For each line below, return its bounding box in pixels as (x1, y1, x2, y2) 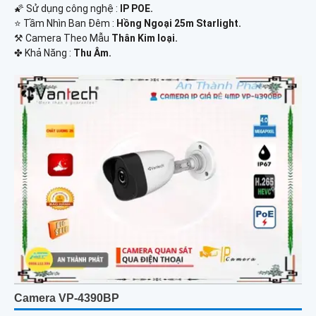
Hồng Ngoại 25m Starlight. (116, 18, 241, 30)
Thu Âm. (73, 47, 111, 59)
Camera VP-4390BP (14, 292, 119, 305)
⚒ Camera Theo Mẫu (14, 32, 111, 44)
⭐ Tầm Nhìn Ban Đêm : (14, 18, 116, 30)
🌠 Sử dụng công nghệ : (14, 3, 120, 15)
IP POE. (120, 3, 153, 15)
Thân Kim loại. (111, 32, 178, 44)
